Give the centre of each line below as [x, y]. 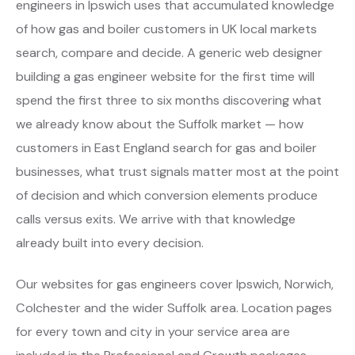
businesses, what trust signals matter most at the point [177, 171]
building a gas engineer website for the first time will [165, 76]
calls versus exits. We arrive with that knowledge [156, 219]
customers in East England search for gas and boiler [166, 147]
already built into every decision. [110, 242]
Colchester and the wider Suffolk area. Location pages [174, 307]
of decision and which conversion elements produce [167, 195]
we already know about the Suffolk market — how [160, 124]
